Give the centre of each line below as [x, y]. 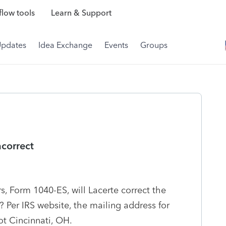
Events [116, 45]
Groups [154, 45]
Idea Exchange [65, 45]
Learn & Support [81, 13]
